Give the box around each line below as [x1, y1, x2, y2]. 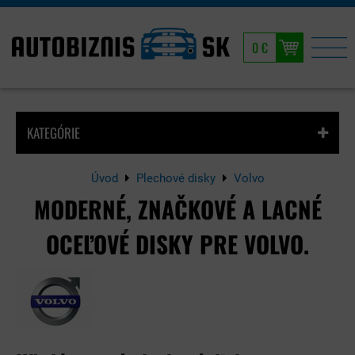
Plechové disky [136, 171, 216, 185]
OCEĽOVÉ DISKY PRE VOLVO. [46, 227, 309, 261]
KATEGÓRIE [27, 123, 80, 143]
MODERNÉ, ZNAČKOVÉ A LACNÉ [33, 192, 322, 227]
